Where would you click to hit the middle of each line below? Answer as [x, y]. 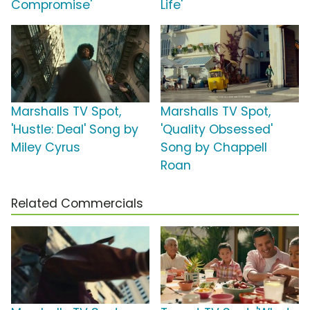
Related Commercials [77, 204]
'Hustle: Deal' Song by [75, 130]
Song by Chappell [214, 148]
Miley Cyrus [46, 148]
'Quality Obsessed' [217, 130]
